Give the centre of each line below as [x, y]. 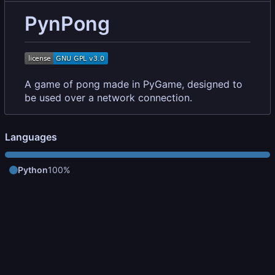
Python [33, 170]
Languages [31, 137]
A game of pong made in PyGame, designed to [134, 84]
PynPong [67, 23]
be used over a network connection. [108, 98]
